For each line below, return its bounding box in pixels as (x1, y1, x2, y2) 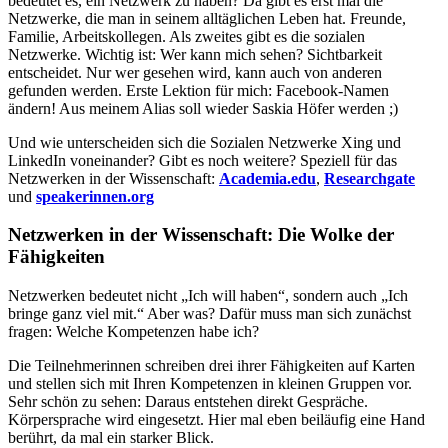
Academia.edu (219, 169, 316, 187)
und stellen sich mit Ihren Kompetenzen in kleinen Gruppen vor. (8, 375, 412, 393)
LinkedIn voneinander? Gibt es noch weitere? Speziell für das (8, 151, 397, 169)
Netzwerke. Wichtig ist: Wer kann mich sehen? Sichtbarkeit (8, 45, 382, 63)
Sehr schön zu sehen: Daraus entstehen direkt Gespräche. (8, 393, 368, 411)
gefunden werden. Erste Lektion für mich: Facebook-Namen (8, 81, 389, 99)
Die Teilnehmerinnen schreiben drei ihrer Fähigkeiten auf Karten (8, 357, 415, 375)
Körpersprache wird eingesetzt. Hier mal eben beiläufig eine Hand (8, 411, 425, 429)
